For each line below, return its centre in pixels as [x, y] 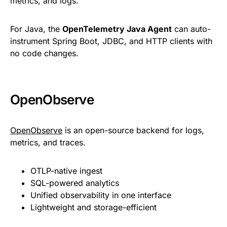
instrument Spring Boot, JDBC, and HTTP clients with [111, 41]
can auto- [191, 29]
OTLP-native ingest [66, 171]
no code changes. [44, 53]
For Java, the [36, 29]
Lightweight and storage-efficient [93, 207]
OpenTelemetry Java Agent [117, 29]
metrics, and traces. [48, 142]
